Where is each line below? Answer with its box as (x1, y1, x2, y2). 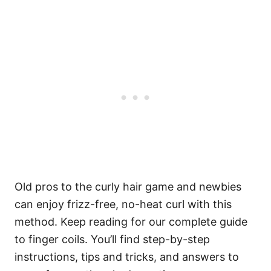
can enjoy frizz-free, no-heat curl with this (15, 198, 232, 211)
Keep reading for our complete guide (60, 215, 247, 228)
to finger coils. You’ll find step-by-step (15, 233, 210, 246)
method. (15, 215, 60, 228)
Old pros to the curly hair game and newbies (15, 180, 241, 193)
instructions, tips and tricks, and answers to (15, 250, 239, 263)
